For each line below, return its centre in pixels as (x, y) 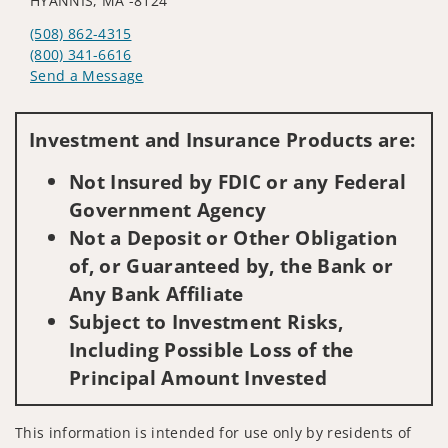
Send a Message (87, 75)
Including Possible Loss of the (211, 349)
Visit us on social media (111, 105)
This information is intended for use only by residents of (213, 432)
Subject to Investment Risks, (206, 321)
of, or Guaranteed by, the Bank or (231, 265)
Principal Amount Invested (198, 377)
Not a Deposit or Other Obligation (233, 237)
